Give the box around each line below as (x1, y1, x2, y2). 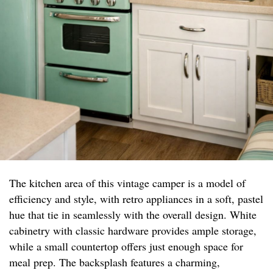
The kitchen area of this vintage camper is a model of (9, 175, 246, 191)
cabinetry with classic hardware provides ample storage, (9, 223, 257, 238)
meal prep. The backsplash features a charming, (9, 255, 220, 270)
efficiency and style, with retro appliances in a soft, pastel (9, 191, 263, 207)
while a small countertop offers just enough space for (9, 239, 243, 254)
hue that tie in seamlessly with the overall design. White (9, 207, 257, 222)
